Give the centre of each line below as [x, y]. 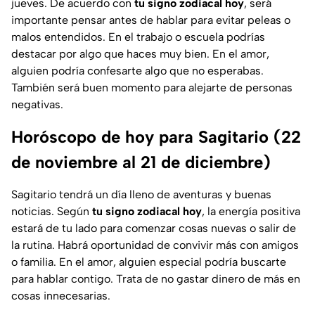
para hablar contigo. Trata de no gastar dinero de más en [156, 279]
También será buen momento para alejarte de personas [152, 88]
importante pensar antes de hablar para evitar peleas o [151, 20]
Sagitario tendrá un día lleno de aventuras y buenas [141, 195]
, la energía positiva [251, 212]
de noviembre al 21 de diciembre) [141, 162]
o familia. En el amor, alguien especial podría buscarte [149, 262]
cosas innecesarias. [61, 296]
